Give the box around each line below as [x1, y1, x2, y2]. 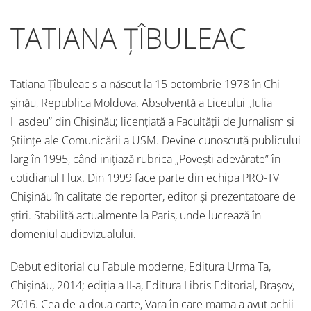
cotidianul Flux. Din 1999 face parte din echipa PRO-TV [10, 169, 279, 185]
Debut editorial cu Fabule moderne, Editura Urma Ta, [10, 258, 271, 274]
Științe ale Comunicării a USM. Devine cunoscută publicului [10, 132, 301, 148]
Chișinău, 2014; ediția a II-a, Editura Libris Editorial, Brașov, [10, 277, 294, 293]
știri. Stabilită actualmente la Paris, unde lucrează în [10, 207, 261, 223]
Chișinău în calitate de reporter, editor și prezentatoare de [10, 188, 296, 204]
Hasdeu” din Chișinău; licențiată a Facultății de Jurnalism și [10, 113, 294, 129]
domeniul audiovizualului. [10, 226, 136, 242]
